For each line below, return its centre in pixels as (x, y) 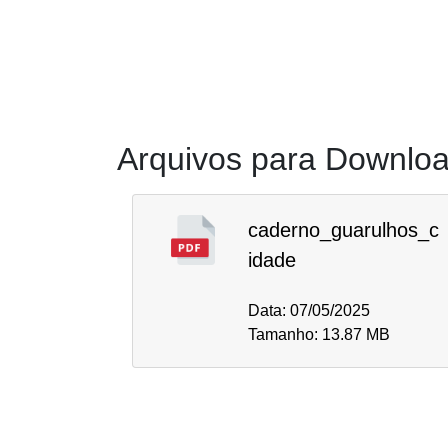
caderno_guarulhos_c (343, 230)
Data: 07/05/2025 (309, 310)
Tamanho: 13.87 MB (319, 334)
